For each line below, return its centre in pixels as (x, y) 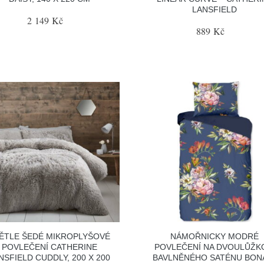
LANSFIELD (215, 9)
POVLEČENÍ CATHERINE (49, 247)
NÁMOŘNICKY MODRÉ (215, 236)
